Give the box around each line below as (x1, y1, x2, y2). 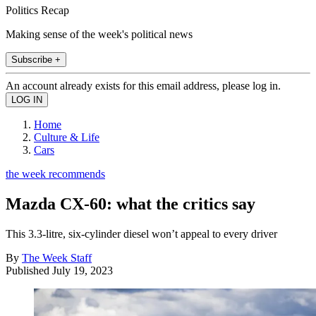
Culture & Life (34, 130, 99, 143)
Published (6, 264, 52, 276)
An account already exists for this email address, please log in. (6, 79, 281, 92)
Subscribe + (11, 54, 61, 65)
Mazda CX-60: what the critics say (6, 194, 255, 213)
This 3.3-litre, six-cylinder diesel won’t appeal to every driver (6, 227, 277, 240)
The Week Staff (22, 251, 92, 264)
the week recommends (6, 167, 105, 180)
